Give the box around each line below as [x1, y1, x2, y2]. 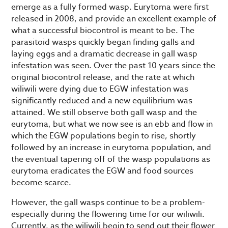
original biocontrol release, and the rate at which [11, 71, 195, 83]
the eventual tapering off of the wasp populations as [11, 153, 211, 165]
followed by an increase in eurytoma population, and [11, 141, 212, 154]
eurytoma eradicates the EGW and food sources [11, 165, 194, 177]
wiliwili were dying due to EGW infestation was [11, 83, 189, 95]
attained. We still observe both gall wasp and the [11, 106, 197, 119]
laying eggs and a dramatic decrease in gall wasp [11, 48, 198, 60]
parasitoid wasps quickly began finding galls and [11, 36, 195, 48]
